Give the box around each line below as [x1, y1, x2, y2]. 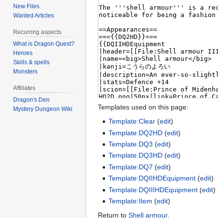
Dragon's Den [13, 96, 50, 103]
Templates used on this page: [98, 103, 188, 111]
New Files [13, 3, 40, 10]
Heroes [13, 50, 33, 57]
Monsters [13, 68, 38, 75]
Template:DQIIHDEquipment [109, 174, 196, 182]
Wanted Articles [13, 12, 54, 19]
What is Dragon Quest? [13, 40, 75, 48]
